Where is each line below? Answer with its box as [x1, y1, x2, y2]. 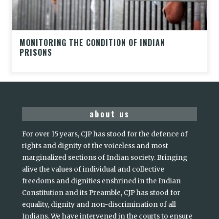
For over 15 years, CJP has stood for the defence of [22, 130, 188, 139]
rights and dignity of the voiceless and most [22, 142, 168, 151]
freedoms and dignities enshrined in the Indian [22, 177, 181, 186]
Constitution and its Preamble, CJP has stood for [22, 189, 180, 197]
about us [89, 108, 130, 120]
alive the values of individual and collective [22, 165, 164, 174]
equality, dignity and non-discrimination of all [22, 200, 176, 209]
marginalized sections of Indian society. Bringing [22, 153, 187, 162]
